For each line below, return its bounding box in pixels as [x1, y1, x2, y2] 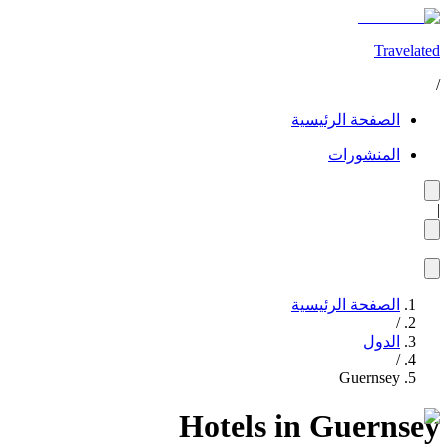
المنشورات [328, 146, 400, 163]
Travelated [374, 42, 440, 59]
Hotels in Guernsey [179, 408, 440, 445]
